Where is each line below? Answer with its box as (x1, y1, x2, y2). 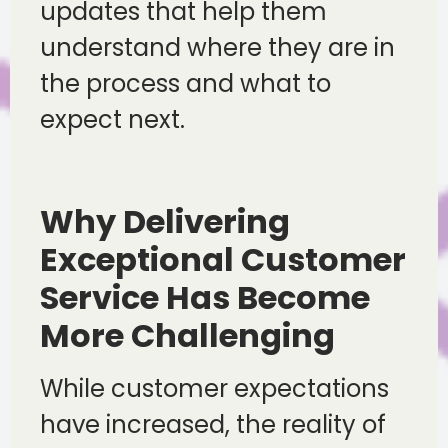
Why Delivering (40, 198, 290, 244)
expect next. (40, 102, 185, 136)
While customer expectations (40, 371, 389, 405)
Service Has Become (40, 274, 370, 320)
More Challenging (40, 312, 335, 358)
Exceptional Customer (40, 236, 406, 282)
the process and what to (40, 66, 331, 100)
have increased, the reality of (40, 407, 386, 441)
